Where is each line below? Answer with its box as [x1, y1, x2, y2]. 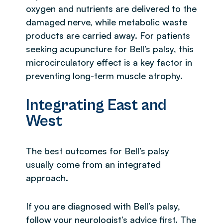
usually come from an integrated [26, 158, 161, 170]
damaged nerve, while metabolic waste [26, 16, 187, 27]
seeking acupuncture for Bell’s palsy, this [26, 43, 194, 54]
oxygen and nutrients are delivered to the [26, 2, 197, 14]
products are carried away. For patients [26, 29, 190, 41]
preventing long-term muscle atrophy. [26, 70, 183, 81]
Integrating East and [26, 96, 167, 114]
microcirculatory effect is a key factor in [26, 56, 192, 68]
